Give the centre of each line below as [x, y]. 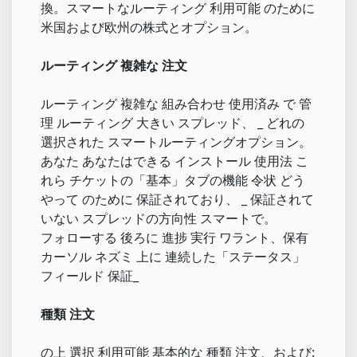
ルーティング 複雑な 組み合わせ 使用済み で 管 [176, 103]
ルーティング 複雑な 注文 [114, 65]
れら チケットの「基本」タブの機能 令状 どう [173, 180]
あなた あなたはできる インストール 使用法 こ [175, 161]
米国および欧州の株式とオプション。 [149, 27]
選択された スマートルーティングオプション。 [176, 141]
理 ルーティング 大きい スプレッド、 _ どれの [173, 122]
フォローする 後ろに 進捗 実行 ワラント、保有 [175, 237]
